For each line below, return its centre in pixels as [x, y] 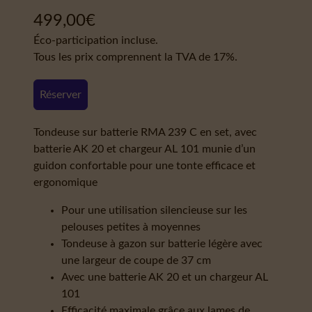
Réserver [61, 95]
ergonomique [65, 182]
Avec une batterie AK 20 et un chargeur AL [165, 277]
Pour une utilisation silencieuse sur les [154, 210]
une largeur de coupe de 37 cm [136, 260]
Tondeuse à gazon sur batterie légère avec [162, 244]
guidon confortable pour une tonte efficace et [145, 166]
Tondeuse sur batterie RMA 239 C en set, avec [145, 132]
